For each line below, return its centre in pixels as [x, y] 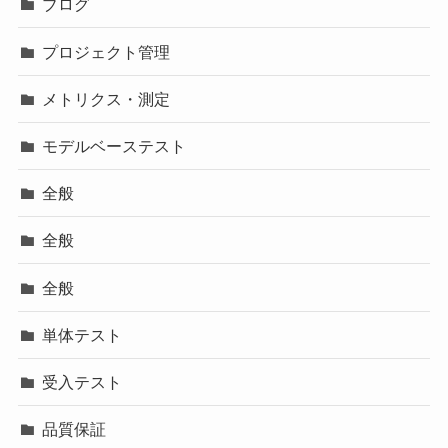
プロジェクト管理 [106, 51]
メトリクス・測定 [106, 98]
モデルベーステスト [114, 145]
